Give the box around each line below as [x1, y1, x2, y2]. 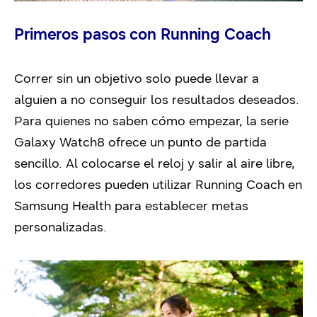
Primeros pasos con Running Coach [14, 25, 271, 45]
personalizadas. [14, 219, 107, 236]
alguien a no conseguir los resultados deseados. [14, 92, 299, 108]
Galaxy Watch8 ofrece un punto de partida [14, 134, 267, 151]
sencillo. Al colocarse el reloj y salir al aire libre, [14, 156, 295, 172]
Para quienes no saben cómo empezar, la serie [14, 113, 289, 129]
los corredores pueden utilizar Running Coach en [14, 177, 302, 193]
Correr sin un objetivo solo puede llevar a [14, 71, 259, 87]
